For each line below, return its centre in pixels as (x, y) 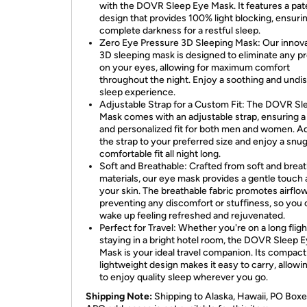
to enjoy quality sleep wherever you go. (184, 277)
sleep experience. (137, 92)
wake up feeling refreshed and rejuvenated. (192, 216)
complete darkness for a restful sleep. (180, 30)
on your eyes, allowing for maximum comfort (195, 67)
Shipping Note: (119, 296)
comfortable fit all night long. (160, 154)
